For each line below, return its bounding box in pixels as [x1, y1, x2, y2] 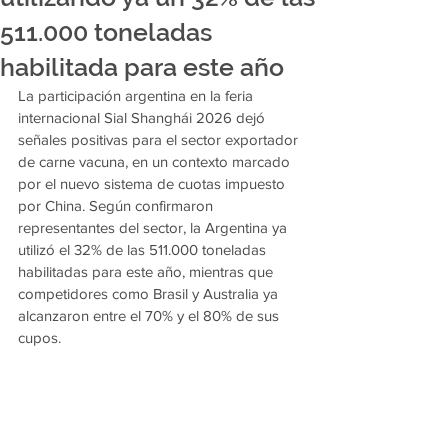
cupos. [18, 329, 61, 346]
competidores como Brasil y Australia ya [18, 285, 282, 302]
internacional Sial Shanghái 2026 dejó [18, 109, 269, 126]
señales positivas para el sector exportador [18, 131, 302, 148]
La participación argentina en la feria [18, 87, 257, 104]
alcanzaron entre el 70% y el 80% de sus [18, 307, 283, 324]
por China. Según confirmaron [18, 197, 217, 214]
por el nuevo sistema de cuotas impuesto [18, 175, 289, 192]
